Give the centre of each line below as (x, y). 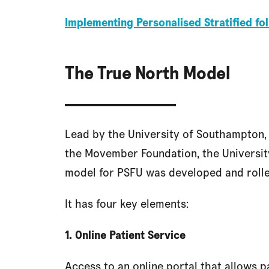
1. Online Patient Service (125, 235)
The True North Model (147, 73)
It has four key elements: (127, 204)
